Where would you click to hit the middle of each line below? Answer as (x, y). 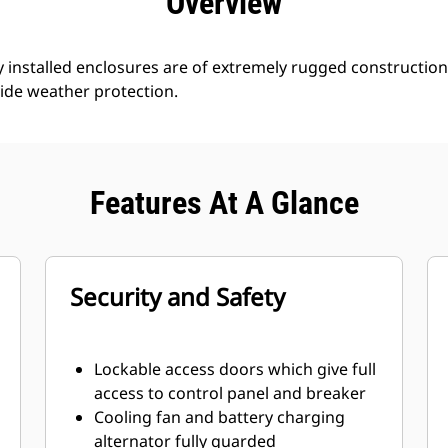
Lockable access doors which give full (235, 369)
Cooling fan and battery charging (220, 417)
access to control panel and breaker (230, 393)
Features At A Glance (224, 203)
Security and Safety (178, 296)
